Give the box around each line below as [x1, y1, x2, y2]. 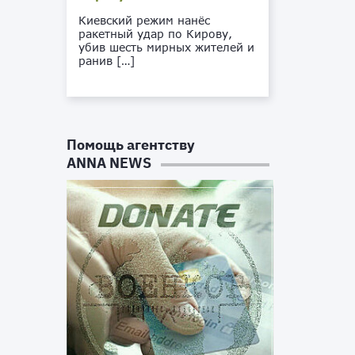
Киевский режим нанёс [78, 13, 211, 27]
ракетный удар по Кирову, [78, 27, 233, 40]
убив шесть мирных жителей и [78, 40, 255, 54]
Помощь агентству [67, 136, 196, 154]
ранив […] [78, 54, 136, 67]
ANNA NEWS [67, 154, 152, 172]
